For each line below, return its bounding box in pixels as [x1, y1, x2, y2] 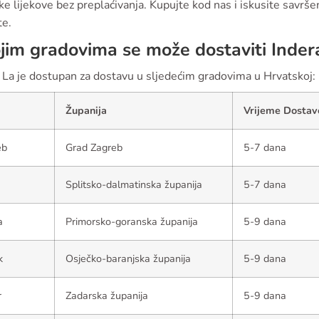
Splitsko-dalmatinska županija [66, 177, 202, 192]
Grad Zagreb [66, 140, 122, 155]
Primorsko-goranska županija [66, 214, 198, 229]
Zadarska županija [66, 288, 148, 303]
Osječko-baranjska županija [66, 251, 191, 266]
